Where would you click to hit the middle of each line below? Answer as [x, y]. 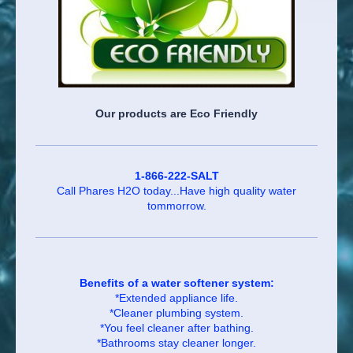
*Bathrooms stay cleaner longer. [176, 343]
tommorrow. [176, 206]
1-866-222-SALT [176, 176]
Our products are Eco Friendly [176, 114]
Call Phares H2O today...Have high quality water [176, 191]
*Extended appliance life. [176, 298]
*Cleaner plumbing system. [176, 313]
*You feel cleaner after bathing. [176, 328]
